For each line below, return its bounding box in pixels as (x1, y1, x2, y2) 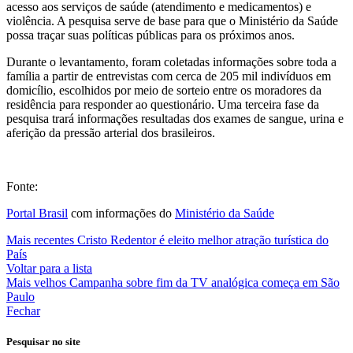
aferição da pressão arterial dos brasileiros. (6, 125, 215, 139)
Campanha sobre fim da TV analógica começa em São (69, 275, 340, 289)
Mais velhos (6, 275, 66, 289)
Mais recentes (6, 232, 74, 247)
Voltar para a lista (6, 261, 92, 275)
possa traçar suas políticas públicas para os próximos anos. (6, 28, 295, 42)
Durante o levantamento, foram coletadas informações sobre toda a (6, 54, 336, 69)
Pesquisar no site (6, 335, 80, 347)
